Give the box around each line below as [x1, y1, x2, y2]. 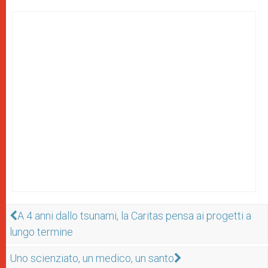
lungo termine [10, 226, 73, 238]
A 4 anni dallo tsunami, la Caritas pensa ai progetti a [17, 209, 251, 222]
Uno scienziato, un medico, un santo [10, 252, 174, 264]
